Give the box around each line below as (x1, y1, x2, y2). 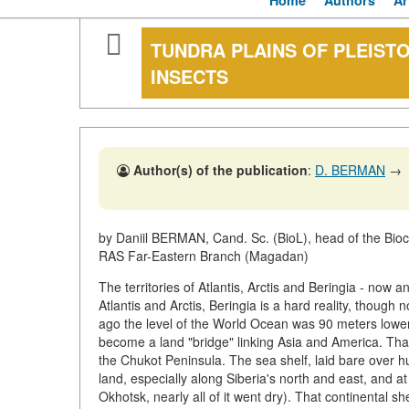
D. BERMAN (315, 161, 385, 180)
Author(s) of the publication (133, 161, 308, 180)
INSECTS (151, 63, 228, 90)
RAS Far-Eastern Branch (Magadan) (99, 246, 309, 266)
